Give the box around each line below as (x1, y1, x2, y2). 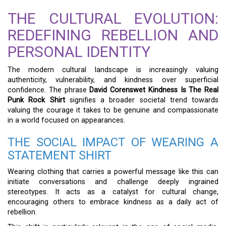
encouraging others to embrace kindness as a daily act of (8, 198, 218, 207)
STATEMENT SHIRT (8, 148, 111, 163)
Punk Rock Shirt (8, 96, 65, 105)
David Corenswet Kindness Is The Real (89, 86, 218, 95)
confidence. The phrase (8, 86, 90, 95)
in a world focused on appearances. (8, 116, 125, 125)
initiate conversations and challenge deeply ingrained (8, 178, 218, 187)
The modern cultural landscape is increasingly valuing (8, 66, 218, 75)
